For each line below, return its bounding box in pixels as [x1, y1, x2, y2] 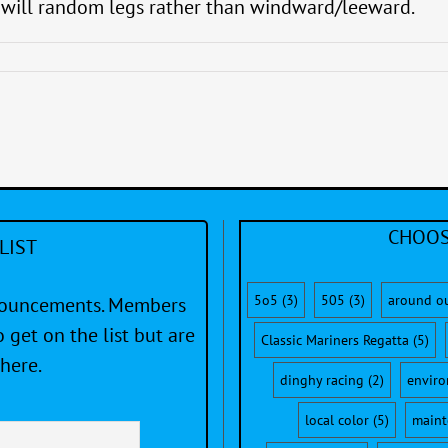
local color [305, 410, 369, 429]
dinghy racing [280, 370, 364, 389]
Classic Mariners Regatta [261, 330, 409, 349]
